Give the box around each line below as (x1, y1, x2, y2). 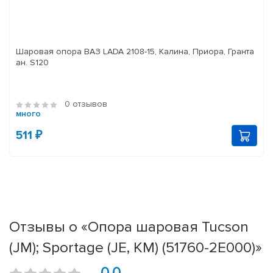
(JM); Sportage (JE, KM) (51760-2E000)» (9, 238, 262, 257)
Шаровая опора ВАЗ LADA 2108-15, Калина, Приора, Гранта (16, 46, 254, 57)
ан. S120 (16, 57, 49, 68)
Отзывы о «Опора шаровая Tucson (9, 218, 249, 236)
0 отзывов (65, 99, 107, 110)
